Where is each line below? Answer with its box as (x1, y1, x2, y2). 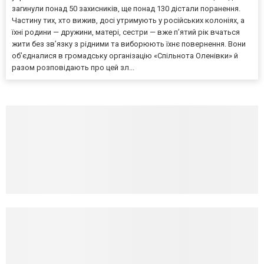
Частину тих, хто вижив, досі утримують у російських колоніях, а (12, 15, 245, 25)
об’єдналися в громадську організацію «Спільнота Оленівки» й (12, 51, 238, 60)
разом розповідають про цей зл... (12, 62, 134, 72)
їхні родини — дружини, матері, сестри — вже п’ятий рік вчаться (12, 27, 240, 37)
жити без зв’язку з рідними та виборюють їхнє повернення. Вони (12, 39, 246, 48)
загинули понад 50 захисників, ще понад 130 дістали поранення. (12, 4, 240, 13)
